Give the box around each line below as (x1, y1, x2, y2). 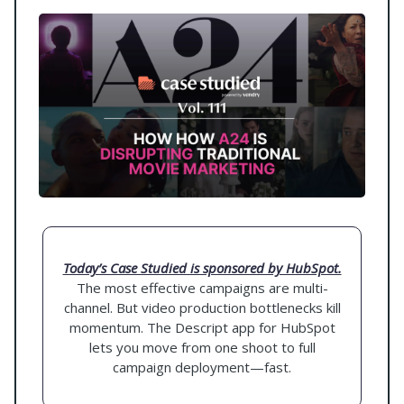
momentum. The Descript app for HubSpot (69, 317, 335, 336)
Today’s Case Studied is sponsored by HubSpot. (62, 258, 342, 277)
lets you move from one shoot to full (88, 337, 316, 356)
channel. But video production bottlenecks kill (63, 298, 341, 317)
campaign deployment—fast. (113, 357, 291, 376)
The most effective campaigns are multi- (76, 278, 328, 297)
